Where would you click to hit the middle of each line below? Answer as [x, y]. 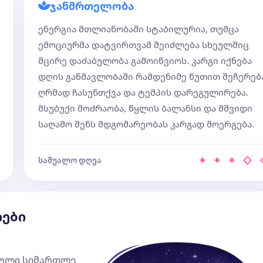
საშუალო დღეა [70, 160]
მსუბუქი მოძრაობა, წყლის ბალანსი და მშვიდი [145, 108]
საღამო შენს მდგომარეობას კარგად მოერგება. [146, 124]
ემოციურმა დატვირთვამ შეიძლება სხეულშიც [144, 45]
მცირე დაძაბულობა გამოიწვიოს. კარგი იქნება [145, 60]
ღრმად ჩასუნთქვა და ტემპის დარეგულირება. [143, 92]
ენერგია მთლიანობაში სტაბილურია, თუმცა [139, 29]
